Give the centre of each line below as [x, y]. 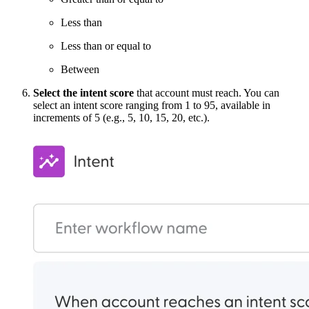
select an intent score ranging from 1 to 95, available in [152, 106]
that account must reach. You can [207, 93]
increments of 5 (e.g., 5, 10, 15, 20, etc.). [123, 118]
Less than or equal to [106, 46]
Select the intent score [83, 93]
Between [80, 70]
